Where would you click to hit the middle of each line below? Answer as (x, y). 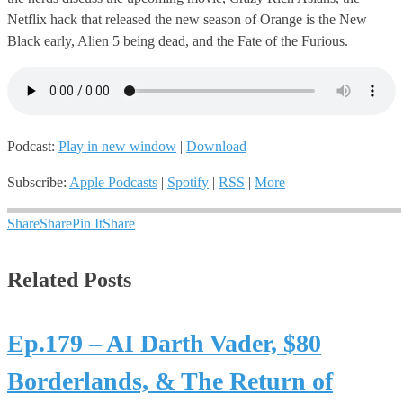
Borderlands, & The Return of (170, 381)
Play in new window (117, 147)
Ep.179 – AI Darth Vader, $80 (164, 344)
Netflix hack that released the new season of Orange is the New (187, 20)
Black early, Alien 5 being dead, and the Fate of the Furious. (178, 41)
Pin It (87, 224)
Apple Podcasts (113, 183)
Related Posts (69, 280)
